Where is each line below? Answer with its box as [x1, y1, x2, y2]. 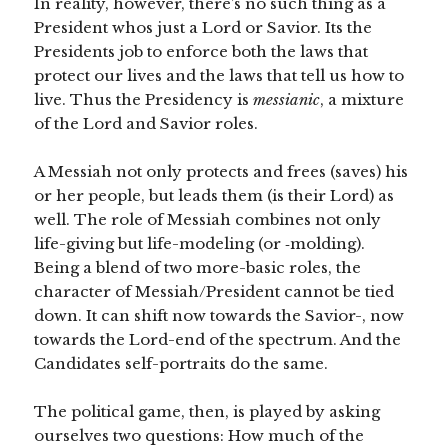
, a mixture [320, 90, 405, 110]
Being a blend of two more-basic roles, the [34, 258, 362, 278]
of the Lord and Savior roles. [34, 114, 259, 134]
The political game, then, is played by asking [34, 402, 381, 422]
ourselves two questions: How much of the [34, 426, 365, 446]
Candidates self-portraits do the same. [34, 354, 329, 374]
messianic [253, 90, 321, 110]
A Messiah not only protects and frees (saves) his [34, 162, 409, 182]
